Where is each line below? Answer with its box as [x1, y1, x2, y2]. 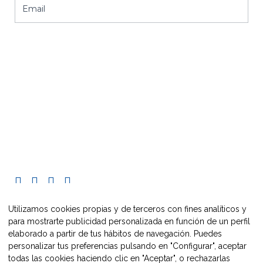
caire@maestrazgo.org [15, 132, 108, 143]
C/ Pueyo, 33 [15, 117, 66, 127]
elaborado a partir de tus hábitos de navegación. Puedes [8, 229, 222, 238]
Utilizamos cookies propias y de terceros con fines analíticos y [8, 204, 247, 214]
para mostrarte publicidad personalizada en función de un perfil [8, 217, 250, 226]
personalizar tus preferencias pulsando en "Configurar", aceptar [8, 241, 247, 251]
